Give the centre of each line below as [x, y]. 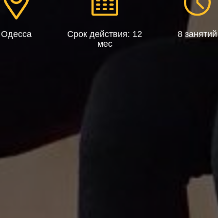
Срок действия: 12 [105, 34]
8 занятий [197, 34]
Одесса [16, 34]
